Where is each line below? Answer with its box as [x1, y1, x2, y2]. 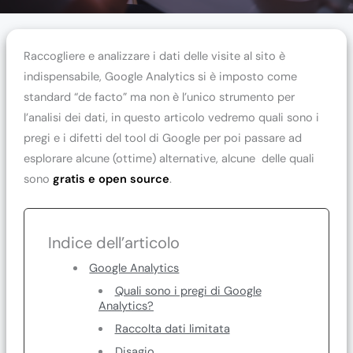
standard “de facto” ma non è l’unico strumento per [23, 89, 295, 105]
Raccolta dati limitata [114, 321, 230, 337]
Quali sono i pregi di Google [114, 284, 262, 299]
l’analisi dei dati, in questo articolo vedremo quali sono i [23, 110, 319, 125]
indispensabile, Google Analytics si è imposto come [23, 69, 297, 84]
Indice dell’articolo [47, 232, 180, 254]
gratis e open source [52, 171, 169, 187]
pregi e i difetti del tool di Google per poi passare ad [23, 130, 302, 146]
